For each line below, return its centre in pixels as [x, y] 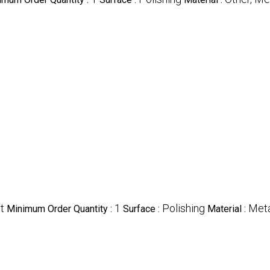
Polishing [184, 209]
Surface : [143, 209]
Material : [228, 209]
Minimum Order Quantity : [61, 209]
